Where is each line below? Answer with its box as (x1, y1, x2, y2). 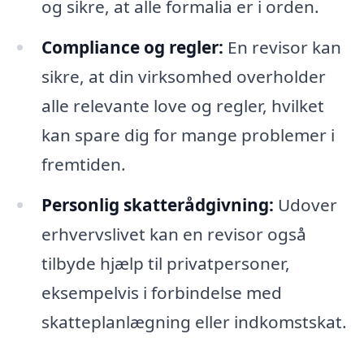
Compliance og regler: (41, 36, 223, 59)
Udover (273, 193, 337, 217)
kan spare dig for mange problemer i (41, 123, 335, 147)
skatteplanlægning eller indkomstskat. (41, 310, 347, 334)
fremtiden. (41, 153, 126, 176)
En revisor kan (223, 36, 341, 59)
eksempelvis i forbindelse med (41, 281, 282, 305)
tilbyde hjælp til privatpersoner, (41, 252, 290, 275)
